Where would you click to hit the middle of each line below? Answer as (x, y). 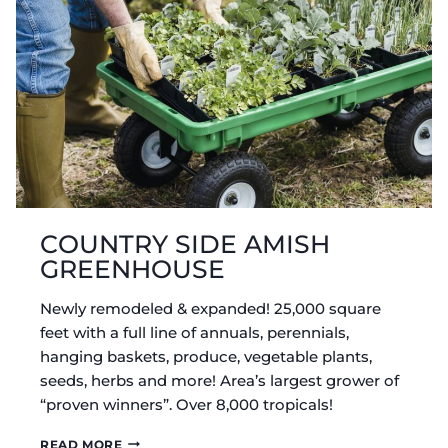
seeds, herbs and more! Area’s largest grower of (219, 380)
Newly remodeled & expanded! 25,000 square (210, 308)
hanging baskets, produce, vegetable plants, (206, 356)
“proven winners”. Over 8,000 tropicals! (186, 404)
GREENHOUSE (132, 268)
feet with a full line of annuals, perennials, (194, 332)
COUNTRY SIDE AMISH (185, 243)
